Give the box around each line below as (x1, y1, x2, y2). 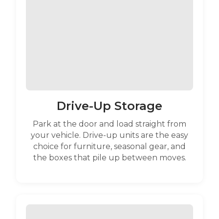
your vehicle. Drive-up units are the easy (31, 131, 188, 140)
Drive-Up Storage (57, 99, 162, 113)
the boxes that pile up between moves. (33, 153, 186, 163)
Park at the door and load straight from (33, 119, 186, 129)
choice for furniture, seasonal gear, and (33, 142, 186, 152)
